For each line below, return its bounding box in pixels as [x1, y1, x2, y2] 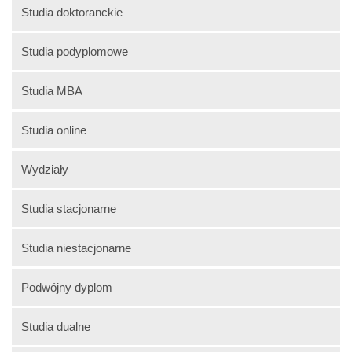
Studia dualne [21, 319, 90, 333]
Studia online [21, 123, 86, 137]
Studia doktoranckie [21, 5, 123, 19]
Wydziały [21, 162, 68, 176]
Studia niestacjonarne [21, 240, 131, 255]
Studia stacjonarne [21, 201, 116, 215]
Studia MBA [21, 83, 82, 97]
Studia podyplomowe [21, 44, 128, 58]
